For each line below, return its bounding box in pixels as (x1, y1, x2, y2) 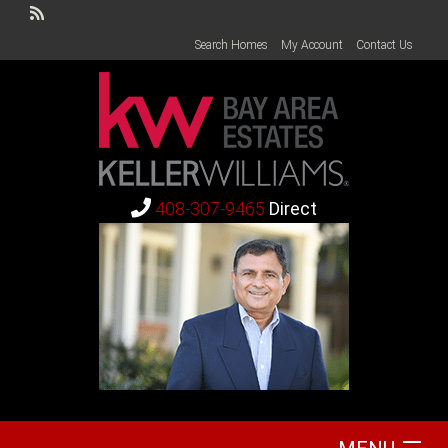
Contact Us (356, 38, 413, 52)
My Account (281, 38, 343, 52)
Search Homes (195, 38, 268, 52)
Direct (269, 197, 317, 219)
